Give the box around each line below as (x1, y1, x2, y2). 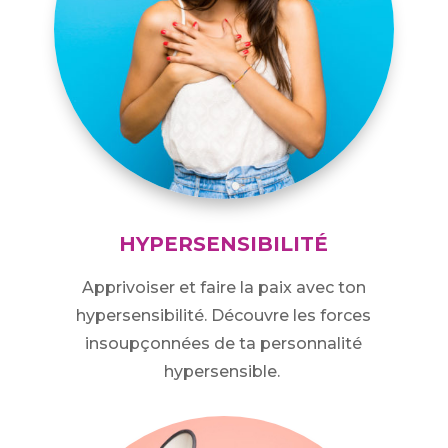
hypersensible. (163, 362, 284, 382)
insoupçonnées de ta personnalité (85, 334, 363, 354)
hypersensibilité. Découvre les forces (76, 306, 372, 326)
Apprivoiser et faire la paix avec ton (81, 278, 366, 298)
